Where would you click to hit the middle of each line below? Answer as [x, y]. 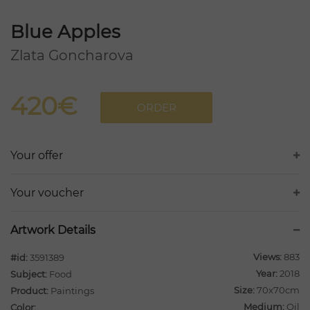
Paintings [71, 291]
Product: [29, 291]
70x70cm [277, 290]
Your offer [37, 156]
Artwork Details [53, 230]
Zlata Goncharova [72, 56]
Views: [267, 257]
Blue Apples [65, 32]
